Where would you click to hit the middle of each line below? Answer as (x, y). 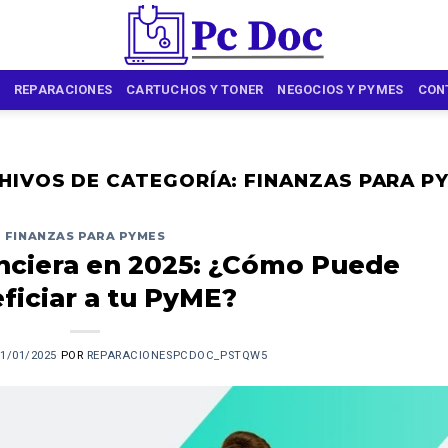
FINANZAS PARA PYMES (85, 236)
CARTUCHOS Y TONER (195, 89)
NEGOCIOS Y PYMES (340, 89)
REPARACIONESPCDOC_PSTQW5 (177, 355)
